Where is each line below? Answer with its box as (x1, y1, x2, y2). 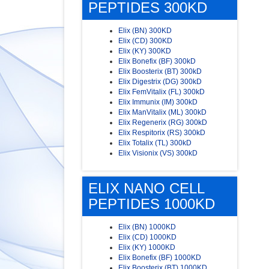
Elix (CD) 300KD (118, 37, 172, 46)
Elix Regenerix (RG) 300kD (118, 118, 207, 127)
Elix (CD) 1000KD (118, 233, 177, 242)
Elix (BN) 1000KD (118, 223, 176, 232)
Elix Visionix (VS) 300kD (118, 149, 198, 158)
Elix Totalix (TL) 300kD (118, 139, 192, 148)
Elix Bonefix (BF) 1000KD (118, 253, 201, 262)
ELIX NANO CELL (88, 180, 205, 197)
